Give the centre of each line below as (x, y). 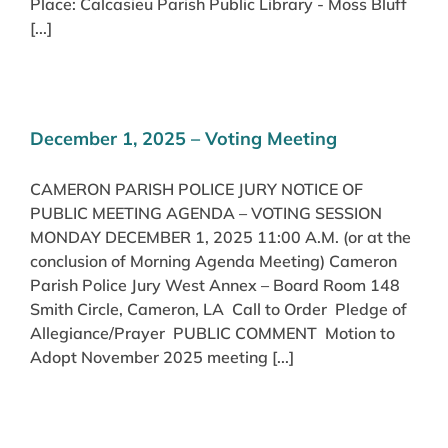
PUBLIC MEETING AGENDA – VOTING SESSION (206, 212)
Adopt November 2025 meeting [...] (162, 356)
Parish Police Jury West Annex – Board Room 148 (215, 284)
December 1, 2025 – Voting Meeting (183, 138)
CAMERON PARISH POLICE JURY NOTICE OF (196, 188)
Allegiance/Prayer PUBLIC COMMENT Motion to (212, 332)
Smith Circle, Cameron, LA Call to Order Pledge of (218, 308)
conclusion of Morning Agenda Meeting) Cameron (213, 260)
